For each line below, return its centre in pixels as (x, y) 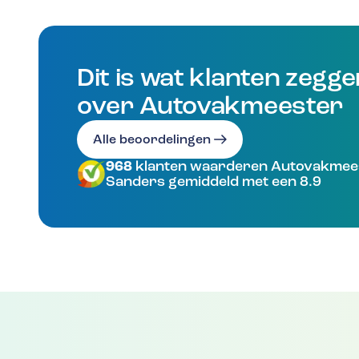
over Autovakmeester (210, 106)
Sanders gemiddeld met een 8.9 (214, 182)
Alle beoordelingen (152, 140)
